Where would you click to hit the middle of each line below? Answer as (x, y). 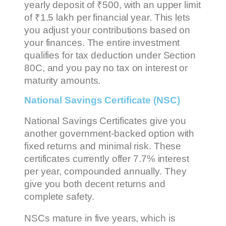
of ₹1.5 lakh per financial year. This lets (107, 17)
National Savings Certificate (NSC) (102, 100)
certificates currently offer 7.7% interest (107, 158)
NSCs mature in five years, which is (100, 218)
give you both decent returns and (95, 184)
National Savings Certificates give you (105, 121)
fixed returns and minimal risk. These (103, 146)
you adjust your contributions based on (107, 30)
